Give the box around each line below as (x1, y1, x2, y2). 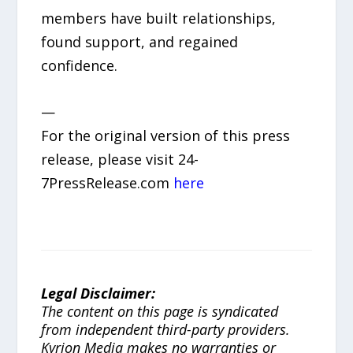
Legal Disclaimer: (41, 283, 156, 303)
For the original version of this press (41, 125, 291, 145)
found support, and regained (41, 32, 239, 51)
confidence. (41, 55, 118, 75)
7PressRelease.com (41, 173, 174, 192)
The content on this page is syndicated (41, 301, 279, 321)
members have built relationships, (41, 8, 277, 28)
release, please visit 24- (41, 149, 199, 169)
